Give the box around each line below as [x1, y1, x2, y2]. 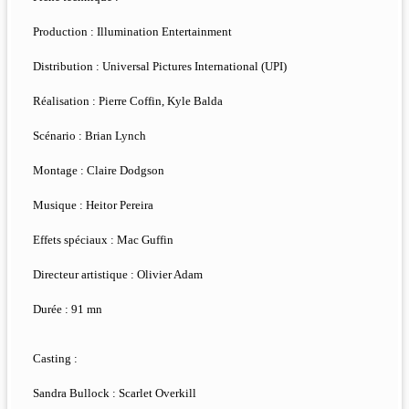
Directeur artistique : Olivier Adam [33, 267, 203, 282]
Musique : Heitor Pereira [33, 198, 153, 213]
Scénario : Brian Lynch [33, 129, 146, 143]
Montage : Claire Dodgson [33, 163, 164, 178]
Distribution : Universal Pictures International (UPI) [33, 59, 287, 74]
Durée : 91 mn [33, 302, 102, 317]
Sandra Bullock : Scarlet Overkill [33, 386, 196, 401]
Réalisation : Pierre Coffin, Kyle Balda [33, 94, 223, 109]
